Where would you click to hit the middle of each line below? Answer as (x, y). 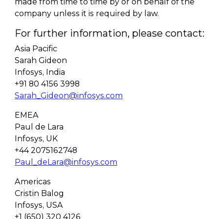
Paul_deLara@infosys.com (66, 162)
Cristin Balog (39, 193)
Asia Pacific (36, 49)
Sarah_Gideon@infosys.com (69, 96)
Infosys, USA (39, 205)
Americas (33, 182)
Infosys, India (40, 72)
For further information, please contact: (109, 33)
